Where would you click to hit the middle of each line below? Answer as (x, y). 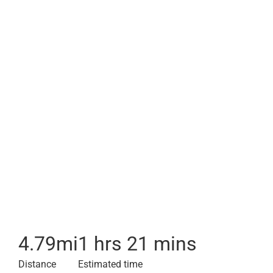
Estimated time (110, 264)
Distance (37, 264)
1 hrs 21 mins (137, 244)
